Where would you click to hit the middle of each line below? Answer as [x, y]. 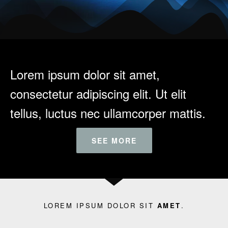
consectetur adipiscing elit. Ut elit [98, 93]
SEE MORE [114, 140]
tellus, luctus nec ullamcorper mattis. [108, 113]
